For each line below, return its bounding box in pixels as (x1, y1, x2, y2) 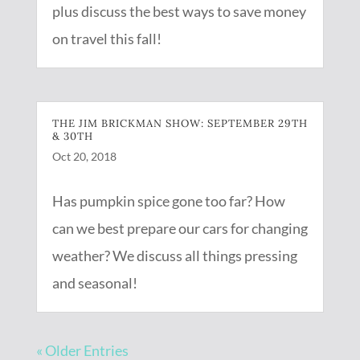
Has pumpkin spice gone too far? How (51, 192, 285, 211)
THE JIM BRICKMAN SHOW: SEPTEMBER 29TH (51, 117, 308, 131)
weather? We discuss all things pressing (51, 247, 297, 265)
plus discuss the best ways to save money (51, 2, 306, 21)
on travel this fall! (51, 30, 162, 48)
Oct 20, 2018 (51, 149, 117, 164)
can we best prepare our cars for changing (51, 219, 308, 238)
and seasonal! (51, 274, 137, 292)
